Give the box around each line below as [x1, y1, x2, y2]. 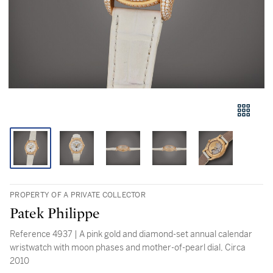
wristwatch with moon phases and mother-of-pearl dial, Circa [10, 242, 246, 253]
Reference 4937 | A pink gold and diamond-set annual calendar [10, 229, 252, 239]
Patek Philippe [10, 207, 100, 221]
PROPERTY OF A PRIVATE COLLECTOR [10, 190, 146, 200]
